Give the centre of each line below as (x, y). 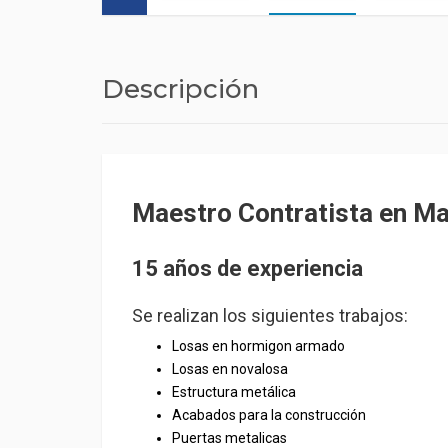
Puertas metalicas (229, 438)
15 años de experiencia (247, 268)
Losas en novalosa (230, 369)
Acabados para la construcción (269, 415)
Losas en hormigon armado (258, 346)
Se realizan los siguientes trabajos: (270, 315)
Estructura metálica (234, 392)
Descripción (180, 89)
